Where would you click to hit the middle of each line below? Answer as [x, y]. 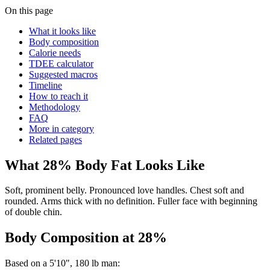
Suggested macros [63, 74]
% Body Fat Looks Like [131, 165]
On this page [29, 10]
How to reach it [58, 96]
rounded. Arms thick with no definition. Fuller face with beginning [131, 201]
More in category [61, 128]
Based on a [27, 263]
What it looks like [62, 31]
